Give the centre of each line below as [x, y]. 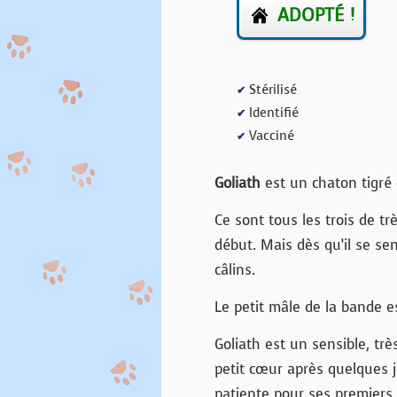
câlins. [235, 270]
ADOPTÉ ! [316, 16]
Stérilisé [271, 90]
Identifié [272, 113]
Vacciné [270, 136]
